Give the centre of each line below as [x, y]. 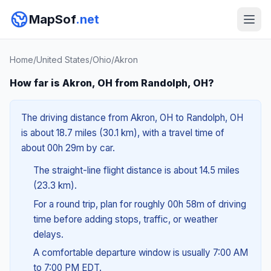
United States [63, 60]
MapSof [52, 19]
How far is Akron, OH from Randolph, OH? [112, 83]
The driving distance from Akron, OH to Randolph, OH [132, 118]
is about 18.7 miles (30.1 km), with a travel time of [123, 133]
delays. [48, 234]
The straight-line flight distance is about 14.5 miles [136, 170]
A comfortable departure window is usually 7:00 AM [140, 253]
